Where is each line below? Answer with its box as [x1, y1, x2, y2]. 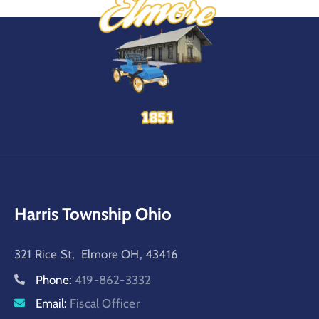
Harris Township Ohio [14, 204, 172, 225]
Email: [36, 296, 70, 311]
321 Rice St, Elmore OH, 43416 [14, 247, 178, 262]
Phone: [36, 273, 75, 288]
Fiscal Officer [70, 296, 140, 311]
